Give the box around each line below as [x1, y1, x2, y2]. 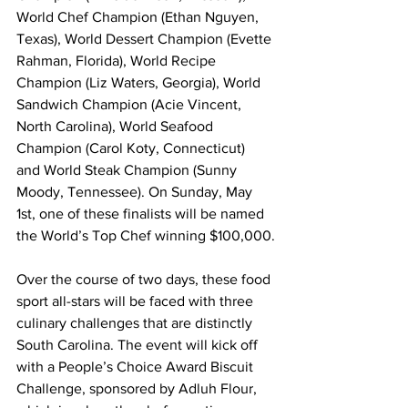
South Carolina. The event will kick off [16, 336, 261, 352]
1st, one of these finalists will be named [16, 205, 268, 221]
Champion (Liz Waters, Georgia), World [16, 74, 264, 90]
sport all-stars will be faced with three [16, 292, 257, 309]
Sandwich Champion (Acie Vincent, [16, 96, 245, 112]
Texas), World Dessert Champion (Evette [16, 30, 275, 46]
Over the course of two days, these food [16, 270, 274, 287]
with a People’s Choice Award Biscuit [16, 358, 257, 374]
